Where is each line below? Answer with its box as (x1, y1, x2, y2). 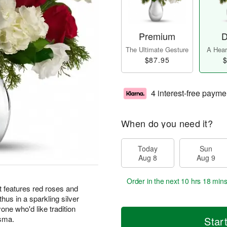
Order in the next (127, 176, 181, 186)
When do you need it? (121, 117, 213, 130)
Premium (139, 29, 175, 43)
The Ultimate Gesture (126, 45, 188, 55)
